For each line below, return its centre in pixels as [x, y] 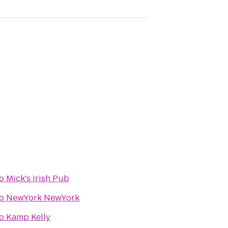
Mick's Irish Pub [38, 178]
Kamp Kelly [28, 217]
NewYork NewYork [43, 198]
